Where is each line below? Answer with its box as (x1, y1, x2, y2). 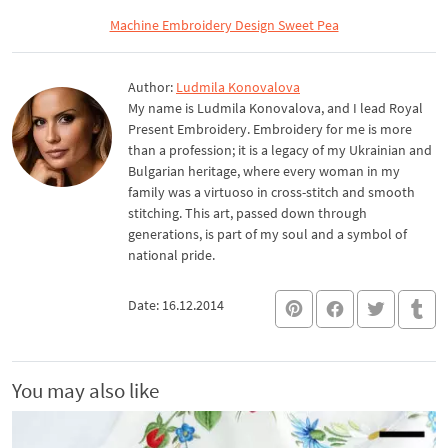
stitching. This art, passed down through (128, 204, 367, 222)
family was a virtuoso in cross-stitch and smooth (128, 183, 415, 201)
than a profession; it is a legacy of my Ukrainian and (128, 141, 432, 159)
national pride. (128, 246, 215, 264)
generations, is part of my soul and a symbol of (128, 225, 407, 243)
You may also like (12, 376, 159, 404)
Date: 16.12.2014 (128, 295, 224, 314)
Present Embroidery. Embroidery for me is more (128, 120, 412, 138)
